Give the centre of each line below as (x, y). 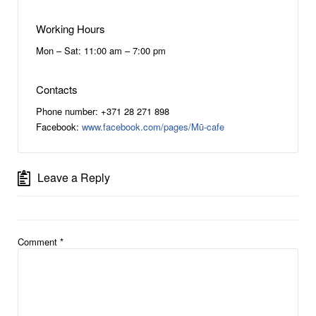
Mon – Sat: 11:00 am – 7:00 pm (101, 50)
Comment (39, 242)
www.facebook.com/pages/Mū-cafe (153, 127)
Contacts (57, 89)
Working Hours (71, 29)
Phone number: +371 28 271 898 (103, 111)
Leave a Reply (74, 178)
